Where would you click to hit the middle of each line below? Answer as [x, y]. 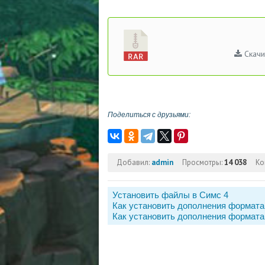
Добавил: [133, 162]
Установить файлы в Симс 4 [170, 195]
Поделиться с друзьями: [149, 115]
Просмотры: [202, 162]
